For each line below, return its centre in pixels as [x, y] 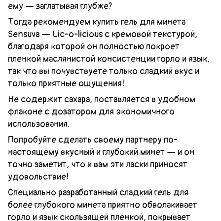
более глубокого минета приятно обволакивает [103, 205]
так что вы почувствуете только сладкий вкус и [104, 71]
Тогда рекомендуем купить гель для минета [97, 22]
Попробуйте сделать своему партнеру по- [93, 140]
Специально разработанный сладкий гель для [98, 192]
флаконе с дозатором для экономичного [91, 111]
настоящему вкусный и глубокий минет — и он [101, 152]
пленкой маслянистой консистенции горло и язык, [109, 59]
